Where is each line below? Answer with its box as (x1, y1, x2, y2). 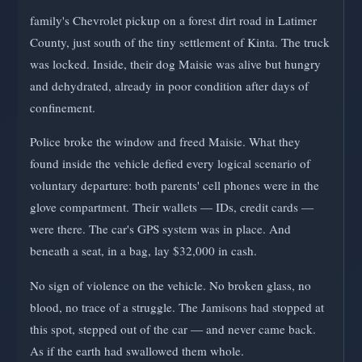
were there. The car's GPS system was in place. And (30, 221, 291, 238)
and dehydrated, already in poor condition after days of (30, 78, 309, 95)
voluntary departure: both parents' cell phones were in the (30, 177, 319, 194)
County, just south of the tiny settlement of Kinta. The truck (30, 34, 330, 51)
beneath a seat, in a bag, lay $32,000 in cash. (30, 242, 257, 259)
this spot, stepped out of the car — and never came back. (30, 320, 316, 337)
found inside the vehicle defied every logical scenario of (30, 155, 310, 172)
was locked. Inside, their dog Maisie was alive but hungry (30, 56, 321, 73)
